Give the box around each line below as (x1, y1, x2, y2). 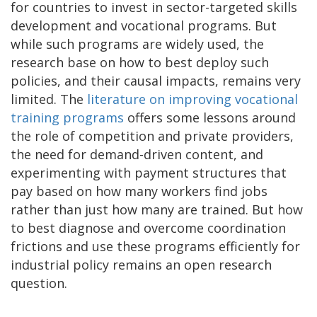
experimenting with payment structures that (11, 163, 287, 181)
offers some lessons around (124, 108, 296, 126)
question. (11, 274, 67, 292)
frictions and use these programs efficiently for (11, 237, 300, 255)
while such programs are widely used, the (11, 35, 264, 52)
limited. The (11, 90, 87, 108)
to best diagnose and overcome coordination (11, 219, 286, 236)
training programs (11, 108, 124, 126)
